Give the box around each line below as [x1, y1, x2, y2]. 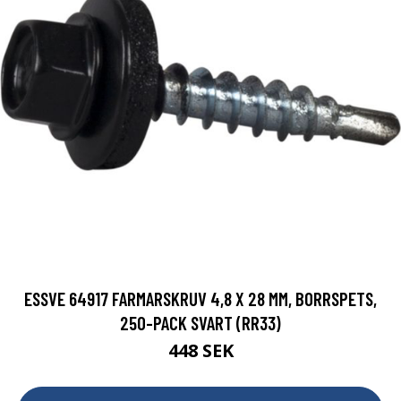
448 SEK [167, 338, 234, 363]
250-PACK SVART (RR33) [120, 311, 281, 335]
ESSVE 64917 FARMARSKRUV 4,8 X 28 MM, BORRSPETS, [24, 287, 377, 311]
